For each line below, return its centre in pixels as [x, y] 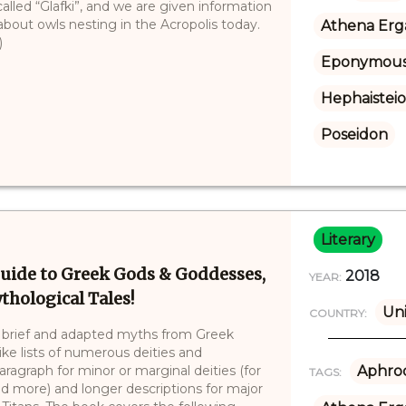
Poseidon [354, 134]
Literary [348, 239]
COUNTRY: [338, 313]
